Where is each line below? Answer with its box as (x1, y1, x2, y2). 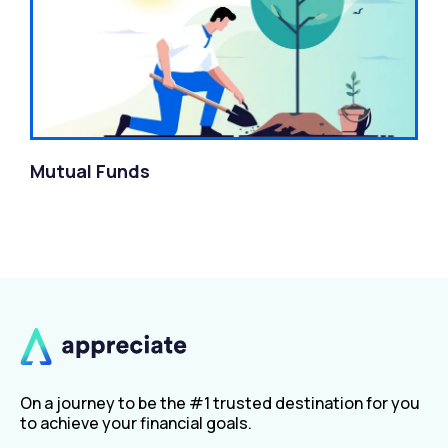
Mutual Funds (30, 158, 150, 183)
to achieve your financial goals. (20, 411, 252, 434)
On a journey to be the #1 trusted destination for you (20, 391, 420, 414)
